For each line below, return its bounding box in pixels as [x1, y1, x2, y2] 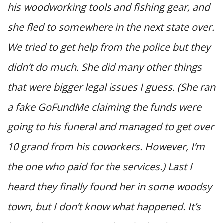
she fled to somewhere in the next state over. [7, 20, 214, 34]
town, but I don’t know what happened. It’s [7, 199, 201, 213]
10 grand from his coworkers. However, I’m [7, 139, 205, 153]
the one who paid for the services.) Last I [7, 159, 192, 173]
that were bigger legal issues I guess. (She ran [7, 80, 215, 94]
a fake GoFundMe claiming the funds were [7, 100, 201, 113]
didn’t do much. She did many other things [7, 60, 202, 74]
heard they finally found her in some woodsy [7, 179, 212, 193]
